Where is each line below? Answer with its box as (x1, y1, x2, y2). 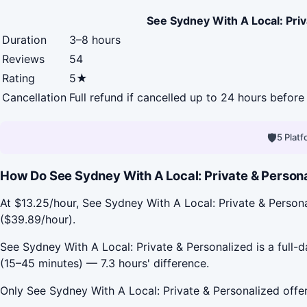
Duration (2, 32, 47, 47)
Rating (2, 71, 35, 85)
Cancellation (2, 90, 66, 104)
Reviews (2, 51, 45, 66)
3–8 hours (69, 32, 121, 47)
